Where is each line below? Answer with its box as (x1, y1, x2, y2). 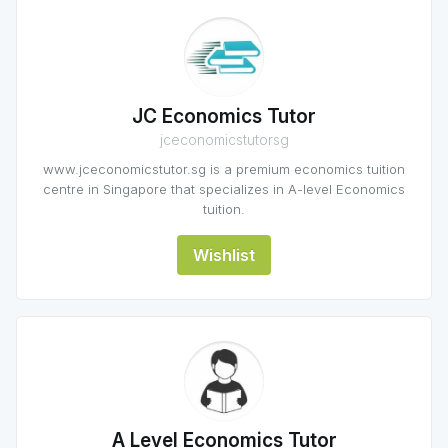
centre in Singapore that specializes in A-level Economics (43, 181, 405, 197)
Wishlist (193, 245, 255, 265)
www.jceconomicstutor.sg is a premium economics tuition (43, 161, 405, 177)
